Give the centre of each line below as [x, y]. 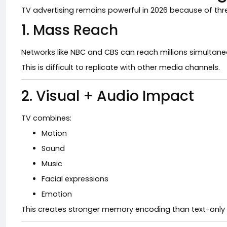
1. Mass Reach [70, 30]
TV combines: [46, 118]
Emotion [57, 194]
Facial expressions [75, 179]
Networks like [46, 52]
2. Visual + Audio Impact [108, 96]
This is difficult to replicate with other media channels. [121, 67]
